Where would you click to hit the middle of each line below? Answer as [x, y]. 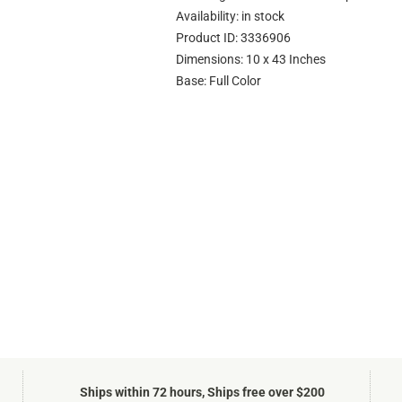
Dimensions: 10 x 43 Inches [251, 59]
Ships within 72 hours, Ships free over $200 [203, 393]
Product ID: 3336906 [233, 37]
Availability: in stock [230, 16]
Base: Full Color [218, 80]
